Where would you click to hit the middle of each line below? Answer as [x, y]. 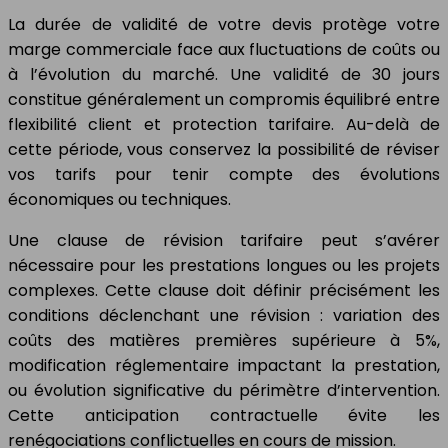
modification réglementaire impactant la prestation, [224, 365]
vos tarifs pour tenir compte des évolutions [224, 174]
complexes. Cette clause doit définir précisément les [224, 290]
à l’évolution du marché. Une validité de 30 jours [224, 74]
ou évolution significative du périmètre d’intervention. [224, 390]
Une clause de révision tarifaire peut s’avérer [224, 240]
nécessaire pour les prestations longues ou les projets [224, 265]
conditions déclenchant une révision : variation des [224, 315]
